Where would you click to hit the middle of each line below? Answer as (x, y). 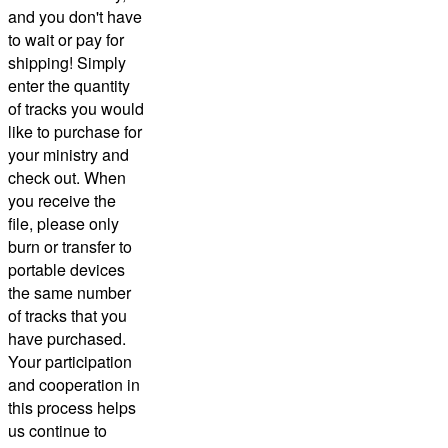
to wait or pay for (66, 39)
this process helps (72, 407)
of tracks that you (67, 315)
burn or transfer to (70, 246)
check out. (46, 177)
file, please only (63, 223)
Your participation (70, 361)
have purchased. (67, 338)
